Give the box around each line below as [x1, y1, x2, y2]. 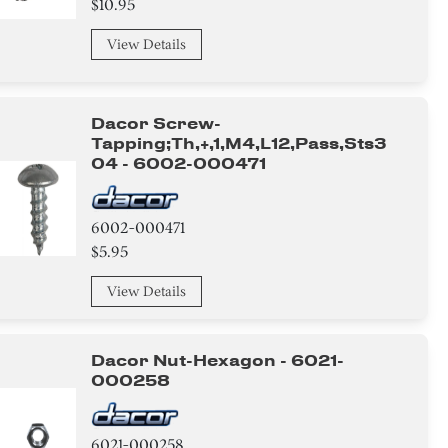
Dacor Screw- [91, 114, 222, 133]
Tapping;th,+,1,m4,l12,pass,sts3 [91, 134, 388, 153]
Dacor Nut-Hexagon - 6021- [91, 351, 345, 370]
